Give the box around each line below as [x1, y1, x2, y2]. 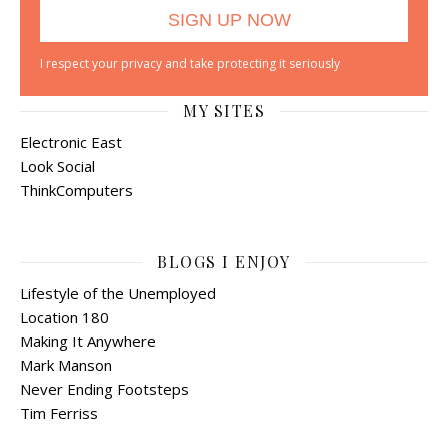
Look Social [20, 156, 95, 177]
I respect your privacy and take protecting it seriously [40, 55, 340, 73]
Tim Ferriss [20, 403, 98, 424]
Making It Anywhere [20, 331, 156, 352]
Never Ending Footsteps [20, 379, 189, 400]
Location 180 [20, 307, 109, 328]
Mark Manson [20, 355, 112, 376]
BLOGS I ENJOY [157, 251, 291, 273]
